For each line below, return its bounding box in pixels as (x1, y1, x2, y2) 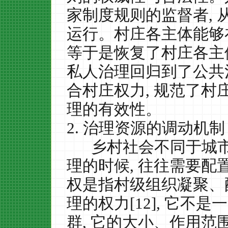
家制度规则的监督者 (67, 6, 209, 24)
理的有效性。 (67, 100, 161, 118)
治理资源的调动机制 (83, 119, 225, 137)
